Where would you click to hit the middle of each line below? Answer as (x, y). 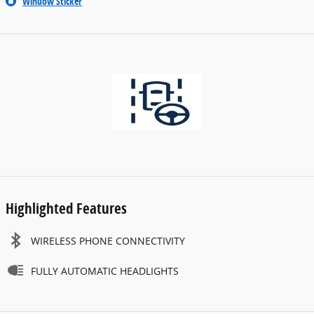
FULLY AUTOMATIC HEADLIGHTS (105, 271)
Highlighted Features (66, 209)
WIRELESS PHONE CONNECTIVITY (108, 241)
